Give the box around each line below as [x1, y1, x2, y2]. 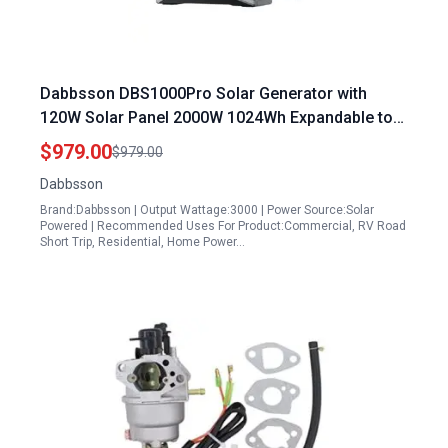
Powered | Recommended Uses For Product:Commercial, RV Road [40, 219, 406, 233]
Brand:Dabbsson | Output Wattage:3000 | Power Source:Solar [40, 203, 374, 217]
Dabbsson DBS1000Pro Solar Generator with [40, 84, 367, 103]
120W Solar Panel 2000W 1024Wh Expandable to [40, 108, 393, 127]
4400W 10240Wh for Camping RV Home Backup [40, 132, 389, 151]
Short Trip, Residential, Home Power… [40, 235, 245, 249]
